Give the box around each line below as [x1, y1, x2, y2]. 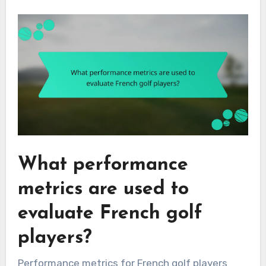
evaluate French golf [17, 204, 202, 224]
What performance [17, 156, 188, 175]
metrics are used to [17, 180, 189, 199]
